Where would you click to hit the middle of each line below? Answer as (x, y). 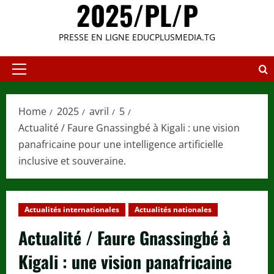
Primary (35, 76)
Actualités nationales (173, 210)
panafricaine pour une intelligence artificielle (121, 145)
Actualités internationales (72, 210)
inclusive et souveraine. (72, 161)
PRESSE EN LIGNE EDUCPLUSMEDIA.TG (137, 37)
